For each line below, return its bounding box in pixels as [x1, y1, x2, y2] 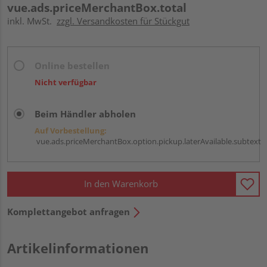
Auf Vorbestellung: [35, 125, 107, 136]
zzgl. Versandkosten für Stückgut [57, 14, 190, 27]
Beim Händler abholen [35, 107, 136, 120]
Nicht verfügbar [35, 76, 97, 88]
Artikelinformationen [7, 238, 148, 257]
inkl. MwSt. [7, 14, 57, 27]
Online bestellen [35, 59, 110, 72]
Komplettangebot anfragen [7, 205, 130, 218]
